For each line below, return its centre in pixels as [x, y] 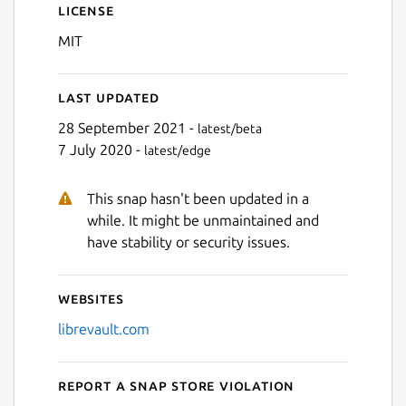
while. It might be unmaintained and [203, 220]
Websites [91, 298]
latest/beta [230, 128]
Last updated [109, 97]
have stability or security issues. [188, 242]
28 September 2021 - [128, 127]
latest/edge [178, 150]
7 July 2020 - [101, 149]
